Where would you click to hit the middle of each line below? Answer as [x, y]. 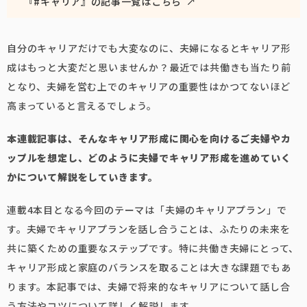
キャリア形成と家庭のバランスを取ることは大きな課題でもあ [149, 267]
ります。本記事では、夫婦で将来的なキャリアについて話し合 [149, 286]
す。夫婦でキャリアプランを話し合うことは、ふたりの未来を [149, 229]
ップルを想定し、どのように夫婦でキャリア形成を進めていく [149, 158]
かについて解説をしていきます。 [83, 177]
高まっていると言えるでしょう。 [82, 106]
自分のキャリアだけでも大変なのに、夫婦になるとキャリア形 [149, 48]
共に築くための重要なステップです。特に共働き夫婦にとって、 [153, 248]
